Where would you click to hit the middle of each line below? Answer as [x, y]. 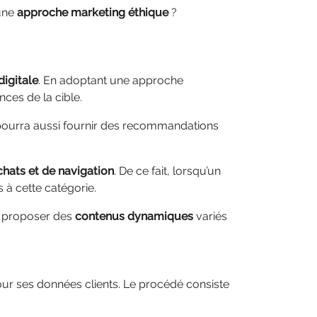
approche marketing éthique [93, 12]
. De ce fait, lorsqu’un [167, 171]
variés [210, 216]
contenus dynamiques [134, 216]
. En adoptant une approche [111, 80]
